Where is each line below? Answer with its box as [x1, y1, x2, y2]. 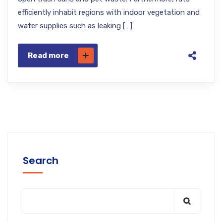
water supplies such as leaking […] [18, 21, 132, 30]
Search [23, 154, 58, 167]
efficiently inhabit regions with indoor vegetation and [18, 8, 200, 17]
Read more [28, 51, 69, 60]
